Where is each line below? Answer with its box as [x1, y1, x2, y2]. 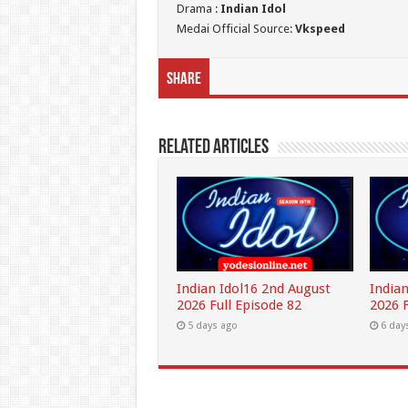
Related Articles [158, 138, 269, 159]
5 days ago [187, 319, 238, 331]
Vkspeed [294, 22, 345, 36]
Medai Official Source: [176, 22, 295, 36]
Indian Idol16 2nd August [176, 280, 331, 297]
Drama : [176, 2, 220, 16]
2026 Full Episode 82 [176, 296, 301, 313]
